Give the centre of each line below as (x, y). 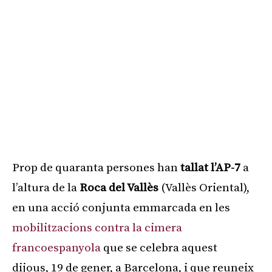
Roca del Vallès (119, 188)
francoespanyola (56, 248)
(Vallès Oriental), (204, 188)
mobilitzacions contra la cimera (97, 228)
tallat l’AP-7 (210, 168)
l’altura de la (46, 188)
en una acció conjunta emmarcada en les (121, 208)
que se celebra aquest (159, 248)
